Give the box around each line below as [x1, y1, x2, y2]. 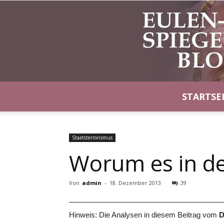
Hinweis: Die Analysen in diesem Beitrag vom [69, 210, 219, 219]
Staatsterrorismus [72, 134, 112, 141]
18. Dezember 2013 [109, 179, 161, 186]
